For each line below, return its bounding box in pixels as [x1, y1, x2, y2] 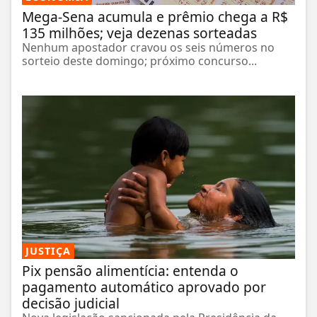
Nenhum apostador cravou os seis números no [22, 40, 275, 56]
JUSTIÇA [25, 243, 71, 258]
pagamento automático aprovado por [22, 277, 266, 296]
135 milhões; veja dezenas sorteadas [22, 23, 257, 43]
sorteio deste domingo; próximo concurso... [22, 53, 257, 69]
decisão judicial [22, 293, 120, 313]
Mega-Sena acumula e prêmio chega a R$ [22, 7, 288, 27]
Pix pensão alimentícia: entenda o [22, 260, 238, 280]
